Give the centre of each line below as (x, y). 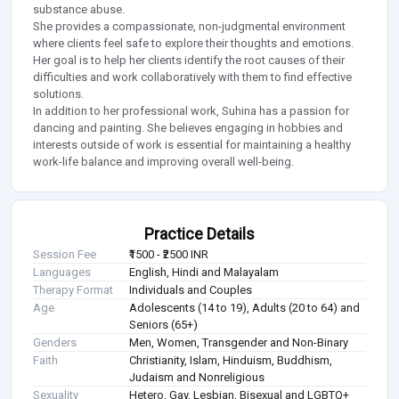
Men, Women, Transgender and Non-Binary (239, 343)
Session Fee (65, 255)
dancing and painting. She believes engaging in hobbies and (188, 128)
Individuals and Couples (191, 290)
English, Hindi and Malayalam (204, 273)
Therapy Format (73, 290)
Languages (62, 273)
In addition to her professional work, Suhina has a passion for (191, 111)
